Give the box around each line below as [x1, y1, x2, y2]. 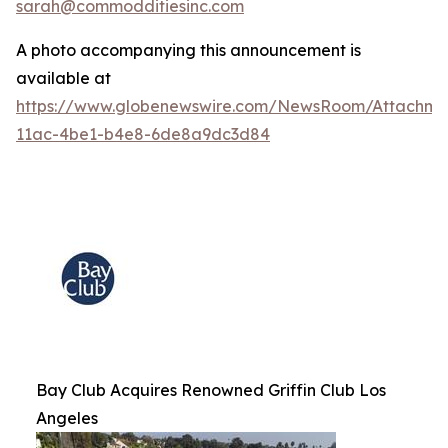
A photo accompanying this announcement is [16, 39, 361, 60]
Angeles [36, 407, 98, 428]
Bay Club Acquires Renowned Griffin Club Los [36, 379, 386, 400]
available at [16, 67, 111, 88]
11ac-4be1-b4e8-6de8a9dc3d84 [16, 123, 270, 144]
